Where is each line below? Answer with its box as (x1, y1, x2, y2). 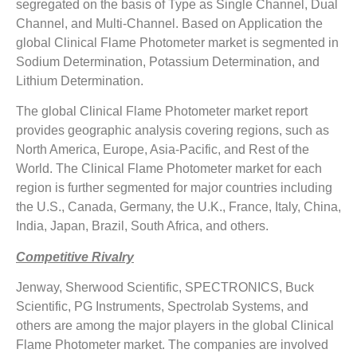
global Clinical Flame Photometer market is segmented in (16, 35, 339, 49)
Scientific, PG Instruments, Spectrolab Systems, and (16, 299, 308, 313)
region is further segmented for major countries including (16, 181, 332, 195)
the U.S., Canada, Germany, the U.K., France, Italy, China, (16, 200, 341, 214)
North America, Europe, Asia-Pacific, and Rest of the (16, 143, 309, 157)
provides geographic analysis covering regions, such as (16, 124, 329, 138)
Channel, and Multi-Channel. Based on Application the (16, 16, 323, 30)
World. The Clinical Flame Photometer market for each (16, 162, 322, 176)
